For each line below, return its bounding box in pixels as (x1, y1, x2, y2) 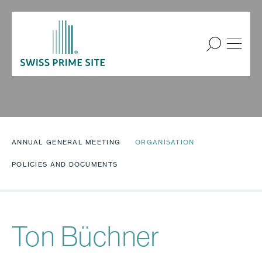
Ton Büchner (12, 220, 160, 252)
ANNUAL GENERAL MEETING (12, 138, 121, 146)
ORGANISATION (135, 138, 195, 146)
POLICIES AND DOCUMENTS (12, 160, 118, 168)
